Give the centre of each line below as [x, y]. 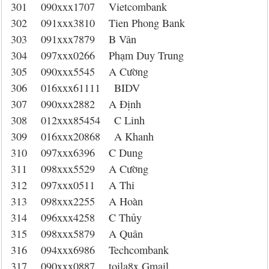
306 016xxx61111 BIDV [75, 88]
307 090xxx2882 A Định [76, 104]
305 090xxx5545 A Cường [80, 71]
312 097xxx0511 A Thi [73, 185]
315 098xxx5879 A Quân [77, 234]
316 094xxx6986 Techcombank [90, 250]
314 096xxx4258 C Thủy [76, 217]
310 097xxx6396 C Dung [77, 153]
